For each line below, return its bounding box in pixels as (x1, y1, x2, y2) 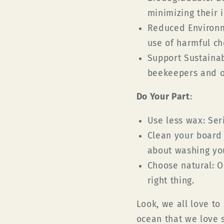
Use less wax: (147, 115, 205, 126)
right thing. (147, 175, 194, 186)
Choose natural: (147, 160, 214, 171)
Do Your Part (136, 91, 190, 102)
